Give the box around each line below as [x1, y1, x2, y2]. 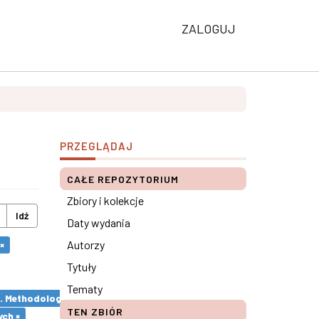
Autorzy [66, 238, 105, 251]
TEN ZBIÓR [66, 305, 123, 318]
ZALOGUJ [182, 21, 236, 36]
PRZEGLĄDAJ [59, 140, 133, 152]
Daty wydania [66, 216, 130, 229]
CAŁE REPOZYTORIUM [66, 173, 179, 185]
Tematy [66, 282, 103, 296]
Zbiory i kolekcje [66, 194, 144, 207]
